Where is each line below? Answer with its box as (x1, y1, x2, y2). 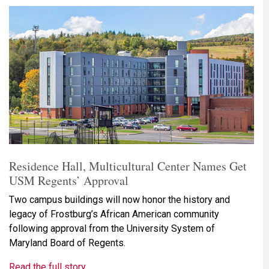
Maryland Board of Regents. (9, 237, 125, 249)
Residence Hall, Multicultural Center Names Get (9, 157, 247, 174)
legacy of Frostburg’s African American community (9, 208, 219, 220)
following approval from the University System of (9, 222, 215, 234)
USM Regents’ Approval (9, 172, 128, 189)
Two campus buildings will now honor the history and (9, 193, 230, 205)
